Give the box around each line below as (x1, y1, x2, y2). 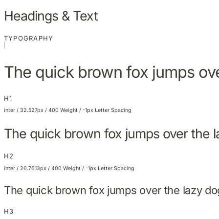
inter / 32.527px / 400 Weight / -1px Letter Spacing (4, 107, 131, 114)
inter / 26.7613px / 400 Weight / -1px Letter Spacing (4, 165, 134, 172)
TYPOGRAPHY (4, 34, 54, 42)
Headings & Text (4, 7, 98, 23)
